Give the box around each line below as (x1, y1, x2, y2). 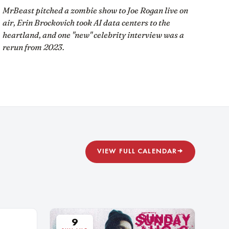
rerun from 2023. (2, 41, 64, 52)
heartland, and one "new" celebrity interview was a (2, 29, 184, 40)
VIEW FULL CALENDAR (97, 148, 177, 155)
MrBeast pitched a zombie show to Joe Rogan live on (2, 5, 188, 15)
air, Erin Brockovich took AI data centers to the (2, 17, 170, 28)
